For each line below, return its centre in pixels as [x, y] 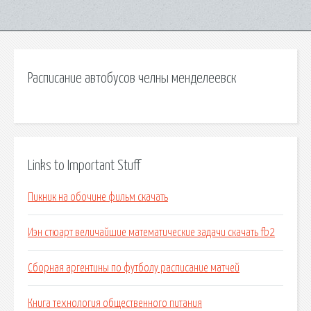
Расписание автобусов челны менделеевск [132, 78]
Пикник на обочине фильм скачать [98, 197]
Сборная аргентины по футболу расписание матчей [134, 268]
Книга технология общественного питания [115, 304]
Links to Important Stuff [84, 166]
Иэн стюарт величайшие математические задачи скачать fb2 [151, 233]
